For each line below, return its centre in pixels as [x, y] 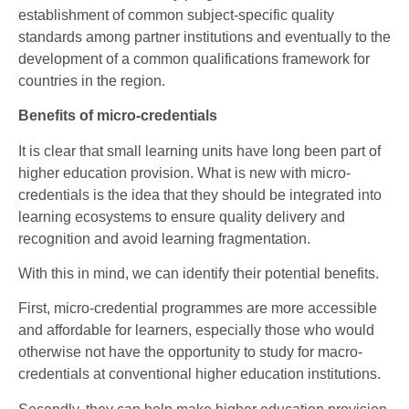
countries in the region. [92, 80]
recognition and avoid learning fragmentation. [164, 238]
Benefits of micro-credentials [118, 116]
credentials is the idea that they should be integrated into [200, 194]
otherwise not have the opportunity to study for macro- [190, 352]
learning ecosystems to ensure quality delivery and [182, 216]
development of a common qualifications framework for [194, 58]
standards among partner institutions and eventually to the [204, 37]
